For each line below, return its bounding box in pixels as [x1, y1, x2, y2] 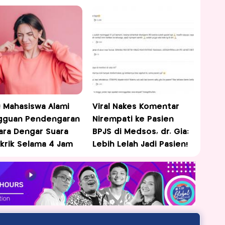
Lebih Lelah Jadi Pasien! [92, 141, 188, 149]
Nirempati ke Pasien [92, 116, 174, 124]
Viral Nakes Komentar [92, 103, 180, 111]
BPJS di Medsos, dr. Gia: [92, 128, 189, 136]
